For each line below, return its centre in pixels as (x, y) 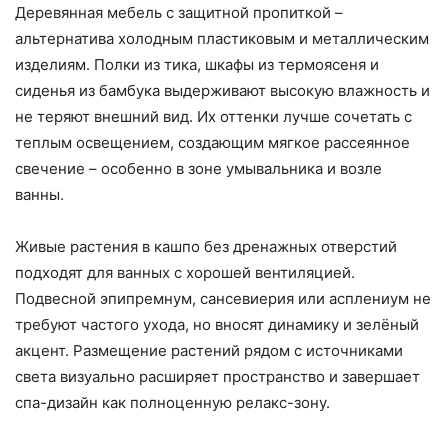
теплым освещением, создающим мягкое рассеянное (212, 143)
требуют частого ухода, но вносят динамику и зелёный (217, 325)
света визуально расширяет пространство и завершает (217, 377)
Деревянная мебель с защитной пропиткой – (179, 13)
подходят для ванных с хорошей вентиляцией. (185, 273)
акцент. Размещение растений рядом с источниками (209, 351)
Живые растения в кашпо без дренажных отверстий (206, 247)
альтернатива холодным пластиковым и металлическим (222, 39)
